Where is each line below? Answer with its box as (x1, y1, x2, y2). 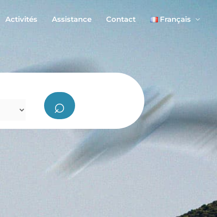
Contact (106, 15, 136, 24)
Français (160, 15, 191, 24)
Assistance (51, 15, 92, 24)
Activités (5, 15, 37, 24)
